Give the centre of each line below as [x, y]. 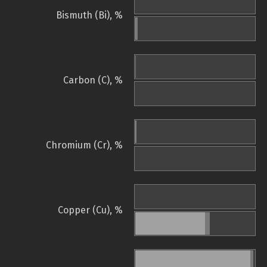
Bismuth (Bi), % [89, 15]
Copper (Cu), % [90, 210]
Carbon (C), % [93, 80]
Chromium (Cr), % [84, 145]
